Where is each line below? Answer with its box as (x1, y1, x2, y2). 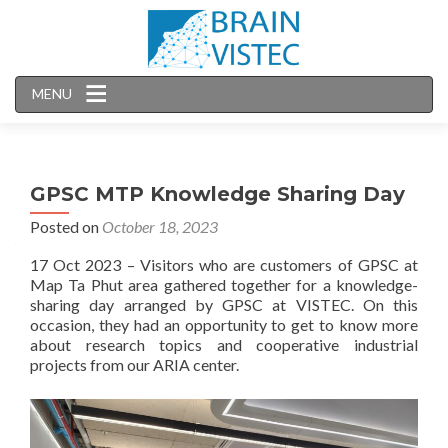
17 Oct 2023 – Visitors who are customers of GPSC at (30, 255, 418, 274)
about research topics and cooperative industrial (30, 335, 418, 354)
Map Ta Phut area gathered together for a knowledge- (30, 275, 418, 294)
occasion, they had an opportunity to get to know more (30, 315, 418, 334)
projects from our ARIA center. (30, 355, 239, 374)
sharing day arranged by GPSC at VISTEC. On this (30, 295, 418, 314)
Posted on (30, 217, 102, 236)
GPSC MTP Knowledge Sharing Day (30, 182, 405, 206)
